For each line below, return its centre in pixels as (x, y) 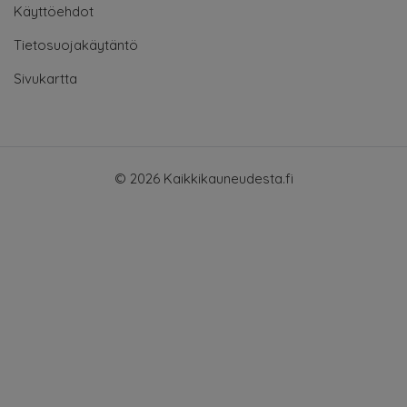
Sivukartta (45, 78)
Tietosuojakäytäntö (76, 45)
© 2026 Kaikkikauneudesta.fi (203, 178)
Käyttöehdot (54, 11)
